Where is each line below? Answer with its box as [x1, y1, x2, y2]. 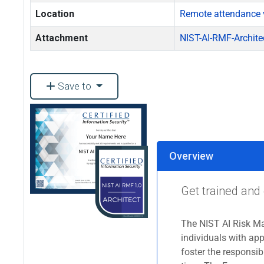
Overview [169, 150, 213, 162]
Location [35, 8, 74, 19]
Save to [55, 80, 94, 92]
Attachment [35, 32, 88, 44]
